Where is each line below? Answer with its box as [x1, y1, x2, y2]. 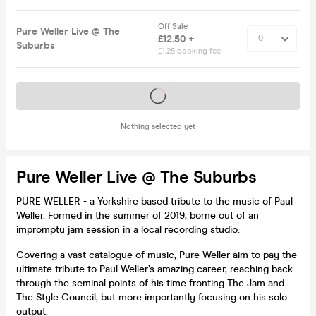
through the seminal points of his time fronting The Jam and [16, 276, 284, 289]
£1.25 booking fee [158, 46, 221, 56]
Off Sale [158, 21, 190, 31]
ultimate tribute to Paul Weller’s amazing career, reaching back [16, 262, 293, 275]
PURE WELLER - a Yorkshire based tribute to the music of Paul [16, 195, 293, 207]
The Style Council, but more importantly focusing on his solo [16, 291, 287, 303]
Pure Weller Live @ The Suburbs [16, 166, 256, 188]
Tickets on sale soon [112, 89, 204, 102]
